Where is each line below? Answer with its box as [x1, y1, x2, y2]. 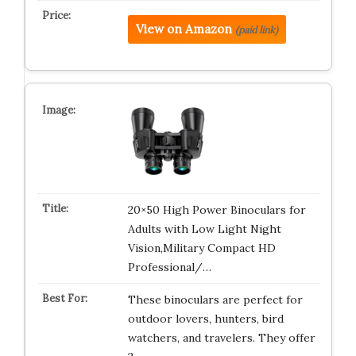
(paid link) [234, 24, 278, 36]
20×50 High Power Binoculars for [127, 203, 306, 217]
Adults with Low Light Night [127, 222, 281, 236]
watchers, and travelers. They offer [127, 331, 315, 345]
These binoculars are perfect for [127, 292, 303, 307]
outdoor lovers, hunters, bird [127, 311, 284, 326]
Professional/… [127, 260, 211, 274]
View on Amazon [135, 21, 232, 37]
